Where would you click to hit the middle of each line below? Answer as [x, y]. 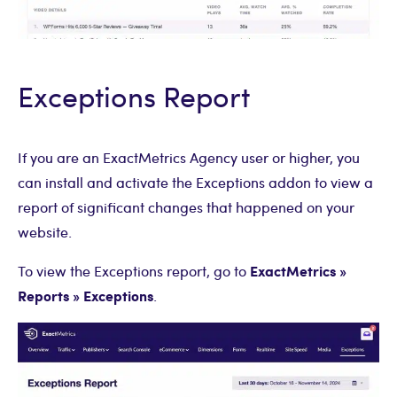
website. [45, 232]
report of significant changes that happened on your [186, 207]
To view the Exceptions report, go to [134, 271]
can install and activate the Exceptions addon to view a [195, 183]
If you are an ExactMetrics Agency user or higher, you [189, 158]
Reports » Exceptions [86, 296]
